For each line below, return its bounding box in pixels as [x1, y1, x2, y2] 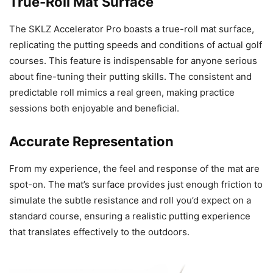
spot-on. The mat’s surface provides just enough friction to [9, 178, 263, 190]
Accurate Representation [9, 133, 174, 149]
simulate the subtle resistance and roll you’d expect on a [9, 194, 251, 206]
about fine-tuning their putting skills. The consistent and [9, 70, 252, 82]
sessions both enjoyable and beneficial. [9, 102, 179, 114]
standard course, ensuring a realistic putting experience [9, 210, 250, 222]
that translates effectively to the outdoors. [9, 225, 190, 238]
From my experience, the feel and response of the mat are [9, 162, 260, 174]
